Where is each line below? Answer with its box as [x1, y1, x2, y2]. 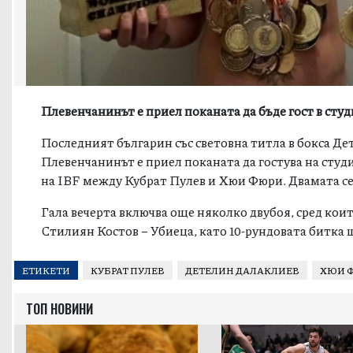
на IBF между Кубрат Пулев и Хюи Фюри [41, 171, 284, 190]
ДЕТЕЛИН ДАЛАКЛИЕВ [184, 263, 299, 277]
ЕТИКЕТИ [21, 263, 70, 277]
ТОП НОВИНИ [25, 299, 93, 319]
